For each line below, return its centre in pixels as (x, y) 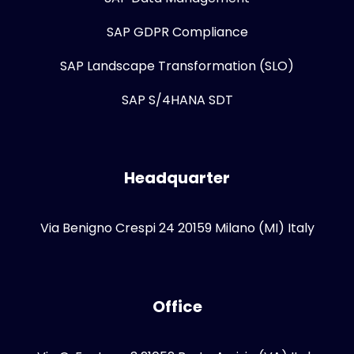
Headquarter (177, 177)
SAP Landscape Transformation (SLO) (177, 66)
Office (177, 306)
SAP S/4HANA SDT (177, 100)
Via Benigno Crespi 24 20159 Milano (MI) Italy (177, 228)
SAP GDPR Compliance (177, 32)
